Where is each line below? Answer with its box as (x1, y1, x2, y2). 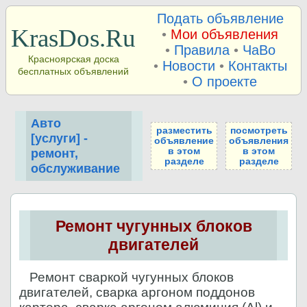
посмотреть (230, 125, 288, 136)
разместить (156, 125, 212, 136)
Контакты (228, 58, 287, 73)
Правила (173, 42, 230, 58)
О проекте (192, 73, 257, 89)
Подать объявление (156, 10, 284, 26)
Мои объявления (171, 26, 278, 42)
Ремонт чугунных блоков (55, 217, 252, 235)
